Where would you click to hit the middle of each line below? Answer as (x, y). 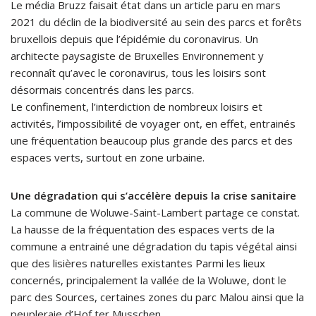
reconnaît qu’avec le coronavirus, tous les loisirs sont (138, 72)
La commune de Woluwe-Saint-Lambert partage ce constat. (155, 212)
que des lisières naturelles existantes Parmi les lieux (138, 263)
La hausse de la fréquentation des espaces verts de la (142, 229)
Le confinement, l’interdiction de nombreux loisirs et (136, 106)
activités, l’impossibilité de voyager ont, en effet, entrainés (153, 123)
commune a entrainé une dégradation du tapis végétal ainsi (154, 246)
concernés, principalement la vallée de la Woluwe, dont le (148, 280)
